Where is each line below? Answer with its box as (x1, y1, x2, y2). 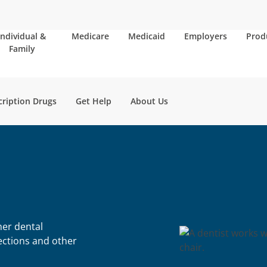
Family (8, 43, 35, 54)
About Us (131, 95, 168, 107)
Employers (184, 30, 228, 42)
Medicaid (128, 30, 166, 42)
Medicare (72, 30, 110, 42)
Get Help (76, 95, 111, 107)
